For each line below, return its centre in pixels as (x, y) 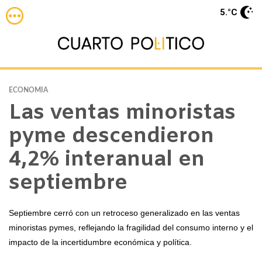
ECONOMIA (28, 90)
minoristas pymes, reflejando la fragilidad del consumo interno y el (131, 227)
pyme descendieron (111, 137)
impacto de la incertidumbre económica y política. (100, 242)
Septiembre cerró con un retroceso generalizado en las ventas (124, 213)
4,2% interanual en (107, 160)
